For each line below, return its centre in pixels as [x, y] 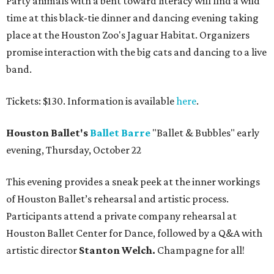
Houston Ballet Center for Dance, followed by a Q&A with [134, 233]
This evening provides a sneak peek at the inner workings [133, 182]
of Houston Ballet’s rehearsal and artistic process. [117, 199]
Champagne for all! [201, 250]
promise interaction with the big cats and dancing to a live [136, 52]
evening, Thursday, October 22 [74, 150]
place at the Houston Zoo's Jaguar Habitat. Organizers [128, 35]
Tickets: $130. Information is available [91, 101]
